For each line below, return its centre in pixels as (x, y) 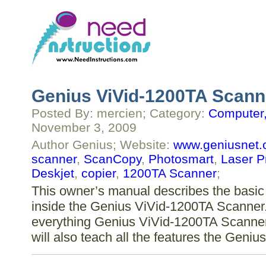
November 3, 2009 (84, 128)
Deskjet (53, 173)
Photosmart (181, 159)
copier (98, 173)
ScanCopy (112, 159)
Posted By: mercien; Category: (120, 113)
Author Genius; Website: (102, 145)
